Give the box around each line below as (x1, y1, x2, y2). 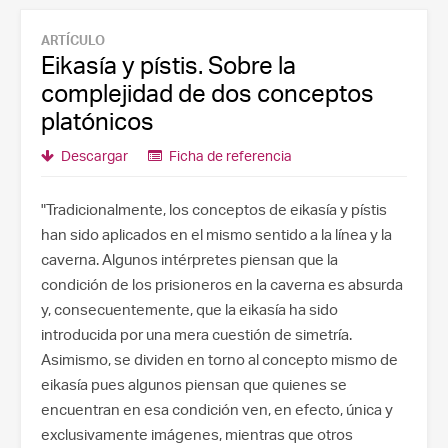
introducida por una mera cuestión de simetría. (41, 325, 352, 344)
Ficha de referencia (166, 147, 292, 164)
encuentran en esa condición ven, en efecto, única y (41, 400, 393, 419)
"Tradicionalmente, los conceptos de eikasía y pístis (41, 200, 387, 219)
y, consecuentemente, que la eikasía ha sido (41, 300, 338, 319)
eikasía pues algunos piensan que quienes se (41, 375, 347, 394)
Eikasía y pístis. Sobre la (41, 50, 296, 80)
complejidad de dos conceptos (41, 78, 374, 108)
